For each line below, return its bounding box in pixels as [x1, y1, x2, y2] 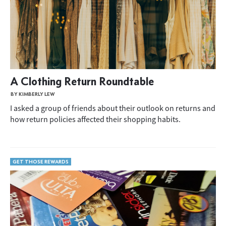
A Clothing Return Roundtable [10, 74, 154, 88]
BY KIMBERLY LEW [11, 91, 55, 97]
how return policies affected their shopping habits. [10, 114, 181, 124]
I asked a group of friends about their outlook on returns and [10, 103, 215, 113]
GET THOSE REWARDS [13, 158, 69, 165]
